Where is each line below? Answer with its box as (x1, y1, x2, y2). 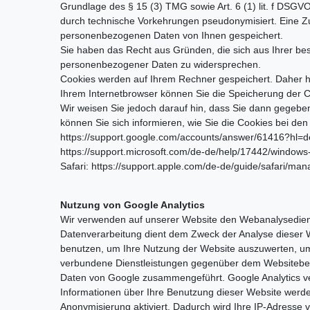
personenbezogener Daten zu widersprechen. (60, 58, 261, 70)
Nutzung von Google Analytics (60, 199, 205, 210)
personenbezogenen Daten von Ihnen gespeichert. (60, 29, 283, 41)
